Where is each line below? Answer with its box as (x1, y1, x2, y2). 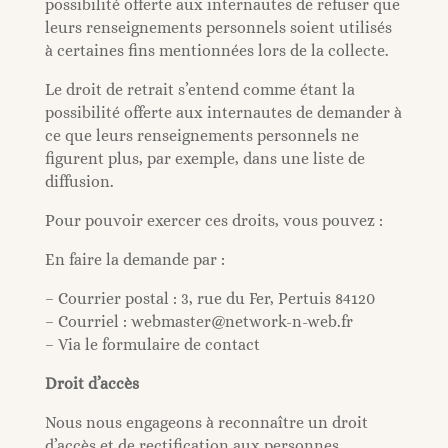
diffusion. (44, 172, 114, 191)
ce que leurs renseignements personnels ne (44, 126, 359, 145)
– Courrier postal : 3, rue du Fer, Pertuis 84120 (44, 289, 375, 308)
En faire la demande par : (44, 250, 225, 269)
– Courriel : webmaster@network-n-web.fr (44, 312, 353, 331)
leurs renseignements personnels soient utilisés (44, 18, 392, 37)
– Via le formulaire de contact (44, 335, 260, 354)
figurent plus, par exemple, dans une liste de (44, 149, 365, 168)
